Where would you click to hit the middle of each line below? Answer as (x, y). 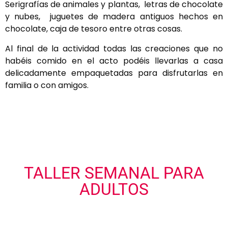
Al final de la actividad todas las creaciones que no (114, 48)
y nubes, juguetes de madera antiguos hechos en (114, 17)
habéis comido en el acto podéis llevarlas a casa (114, 61)
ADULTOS (114, 190)
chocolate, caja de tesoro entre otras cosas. (94, 29)
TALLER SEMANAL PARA (114, 173)
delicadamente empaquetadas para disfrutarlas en (114, 73)
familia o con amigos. (47, 85)
